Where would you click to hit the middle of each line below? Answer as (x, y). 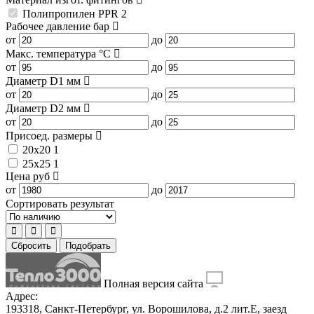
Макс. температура (52, 54)
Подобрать (88, 246)
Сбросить (31, 246)
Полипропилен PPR (72, 14)
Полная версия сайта (155, 284)
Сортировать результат (60, 204)
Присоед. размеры (50, 136)
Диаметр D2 (36, 109)
